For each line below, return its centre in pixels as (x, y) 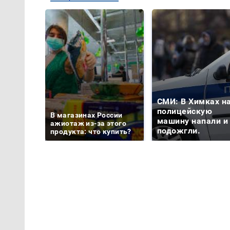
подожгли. (179, 131)
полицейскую (185, 111)
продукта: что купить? (91, 132)
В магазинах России (87, 115)
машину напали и (193, 121)
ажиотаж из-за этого (88, 123)
